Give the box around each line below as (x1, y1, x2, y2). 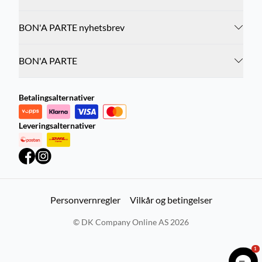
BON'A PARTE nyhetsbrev (19, 22, 125, 33)
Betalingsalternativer (19, 92, 95, 102)
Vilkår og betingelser (129, 194, 212, 205)
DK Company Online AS (81, 217, 168, 227)
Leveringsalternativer (19, 120, 96, 130)
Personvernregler (50, 194, 120, 205)
